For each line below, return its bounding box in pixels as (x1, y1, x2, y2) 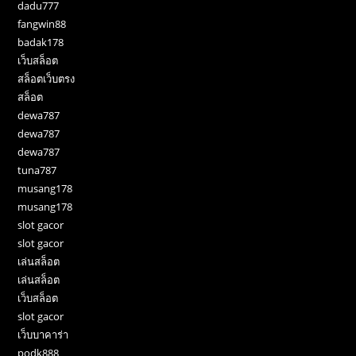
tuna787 (17, 163, 57, 178)
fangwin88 (17, 17, 67, 32)
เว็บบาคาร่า (17, 327, 69, 342)
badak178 (17, 35, 64, 50)
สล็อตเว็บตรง (17, 72, 75, 87)
